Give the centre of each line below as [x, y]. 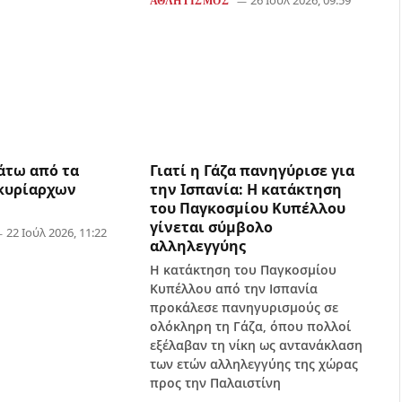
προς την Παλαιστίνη [215, 382]
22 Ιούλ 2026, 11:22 [57, 232]
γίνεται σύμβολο [211, 227]
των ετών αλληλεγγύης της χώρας [253, 363]
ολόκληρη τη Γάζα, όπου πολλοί [250, 326]
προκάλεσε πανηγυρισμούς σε [244, 307]
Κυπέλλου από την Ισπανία [233, 288]
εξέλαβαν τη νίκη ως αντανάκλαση [256, 345]
